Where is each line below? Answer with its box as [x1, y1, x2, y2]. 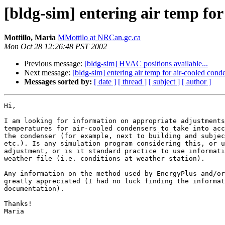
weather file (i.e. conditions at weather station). [4, 155, 205, 163]
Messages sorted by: [24, 77, 92, 86]
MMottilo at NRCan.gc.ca [58, 33, 141, 42]
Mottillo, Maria [4, 33, 56, 42]
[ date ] [94, 77, 116, 86]
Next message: [24, 68, 72, 77]
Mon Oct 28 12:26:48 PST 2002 [4, 42, 107, 51]
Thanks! [4, 200, 32, 208]
